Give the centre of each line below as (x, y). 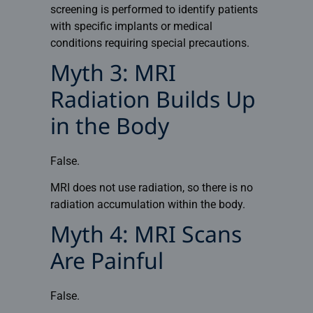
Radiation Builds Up (153, 102)
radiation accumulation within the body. (147, 205)
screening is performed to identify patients (154, 10)
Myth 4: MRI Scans (146, 236)
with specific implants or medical (131, 27)
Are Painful (107, 263)
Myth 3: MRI (113, 75)
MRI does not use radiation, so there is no (151, 188)
